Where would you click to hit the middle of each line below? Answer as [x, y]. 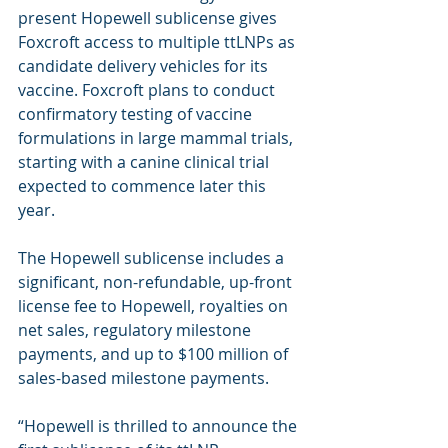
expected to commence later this [144, 186]
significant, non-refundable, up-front [157, 282]
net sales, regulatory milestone [136, 330]
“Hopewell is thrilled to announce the [159, 426]
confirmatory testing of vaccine [137, 114]
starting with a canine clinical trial [145, 162]
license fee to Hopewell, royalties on [155, 306]
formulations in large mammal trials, [157, 138]
